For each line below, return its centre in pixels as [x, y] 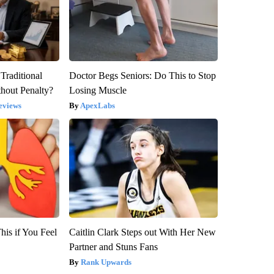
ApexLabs [97, 105]
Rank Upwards [106, 262]
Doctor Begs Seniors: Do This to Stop [142, 75]
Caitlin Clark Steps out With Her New [142, 232]
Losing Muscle [98, 90]
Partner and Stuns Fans [113, 246]
